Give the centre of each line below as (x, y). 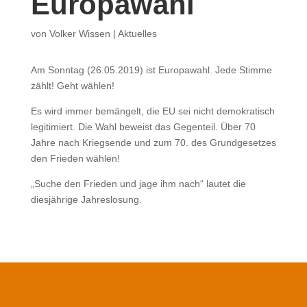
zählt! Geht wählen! (72, 85)
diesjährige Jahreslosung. (86, 199)
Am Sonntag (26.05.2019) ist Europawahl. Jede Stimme (151, 70)
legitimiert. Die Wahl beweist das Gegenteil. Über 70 (143, 126)
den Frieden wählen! (75, 158)
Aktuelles (137, 33)
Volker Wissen (79, 33)
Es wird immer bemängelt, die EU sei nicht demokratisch (152, 111)
